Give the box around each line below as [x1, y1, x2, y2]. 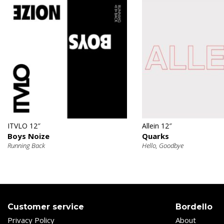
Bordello [175, 201, 212, 211]
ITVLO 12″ [7, 120, 40, 130]
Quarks [141, 130, 169, 141]
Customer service [7, 201, 84, 211]
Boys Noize [7, 130, 49, 141]
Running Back [7, 140, 45, 150]
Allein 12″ [141, 120, 172, 130]
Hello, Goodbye [141, 140, 183, 150]
